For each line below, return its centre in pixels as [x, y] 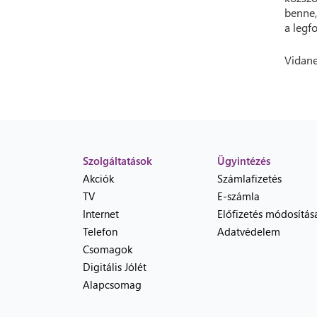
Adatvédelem [249, 231]
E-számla [238, 196]
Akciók [98, 178]
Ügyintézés [244, 161]
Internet [101, 214]
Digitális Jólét [115, 267]
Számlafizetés [249, 178]
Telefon [100, 231]
